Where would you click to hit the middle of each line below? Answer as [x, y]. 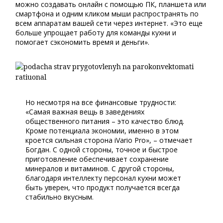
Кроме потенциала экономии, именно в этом [102, 131]
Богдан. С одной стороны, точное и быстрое [102, 150]
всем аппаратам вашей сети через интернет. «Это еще [109, 23]
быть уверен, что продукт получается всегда [103, 187]
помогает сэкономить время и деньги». [83, 42]
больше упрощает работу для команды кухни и [96, 33]
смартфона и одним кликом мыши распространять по [107, 14]
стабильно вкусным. [60, 197]
